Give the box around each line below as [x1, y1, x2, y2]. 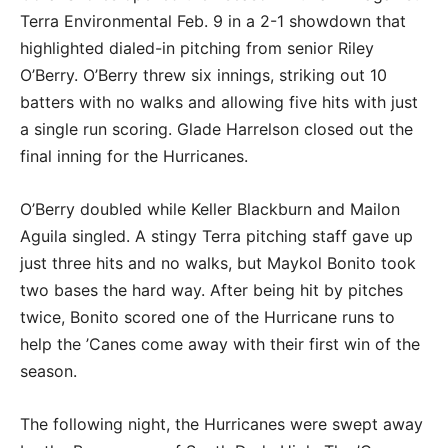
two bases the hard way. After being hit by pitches [20, 279, 403, 300]
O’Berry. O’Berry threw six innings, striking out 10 [20, 64, 387, 85]
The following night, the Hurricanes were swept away [20, 413, 423, 434]
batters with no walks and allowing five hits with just [20, 91, 418, 112]
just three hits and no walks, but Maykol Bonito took [20, 252, 416, 273]
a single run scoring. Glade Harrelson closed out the [20, 118, 413, 139]
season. [20, 360, 77, 381]
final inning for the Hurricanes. [20, 145, 253, 166]
